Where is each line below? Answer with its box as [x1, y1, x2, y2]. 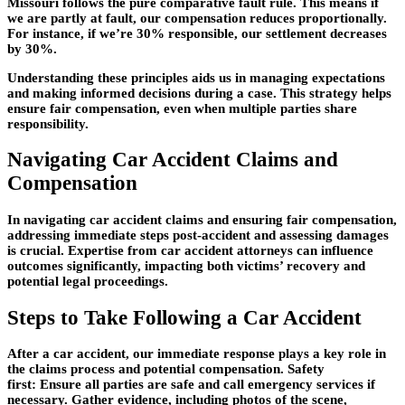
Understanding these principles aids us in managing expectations [7, 70, 385, 85]
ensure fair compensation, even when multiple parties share [7, 100, 357, 116]
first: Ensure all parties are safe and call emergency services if [7, 377, 375, 392]
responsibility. [7, 116, 89, 131]
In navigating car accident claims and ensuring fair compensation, [7, 212, 397, 227]
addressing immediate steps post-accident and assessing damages [7, 227, 389, 242]
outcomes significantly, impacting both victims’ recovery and [7, 258, 365, 273]
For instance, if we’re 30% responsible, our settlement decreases [7, 25, 387, 41]
